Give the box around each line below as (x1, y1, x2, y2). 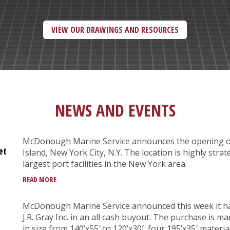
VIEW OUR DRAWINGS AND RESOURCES (51, 24, 179, 36)
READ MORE (23, 175, 56, 185)
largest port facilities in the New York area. (23, 158, 187, 170)
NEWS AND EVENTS (54, 99, 176, 122)
